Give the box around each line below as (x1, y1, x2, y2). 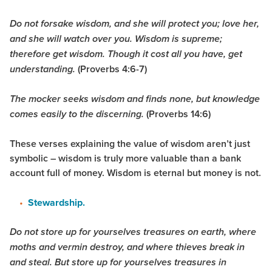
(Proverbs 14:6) (144, 107, 211, 121)
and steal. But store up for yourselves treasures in (10, 257, 226, 269)
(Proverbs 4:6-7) (78, 62, 147, 76)
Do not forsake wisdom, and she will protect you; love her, (10, 18, 259, 30)
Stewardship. (28, 195, 85, 210)
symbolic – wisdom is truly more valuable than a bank (10, 151, 241, 166)
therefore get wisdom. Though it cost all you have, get (10, 49, 242, 61)
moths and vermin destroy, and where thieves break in (10, 242, 245, 254)
